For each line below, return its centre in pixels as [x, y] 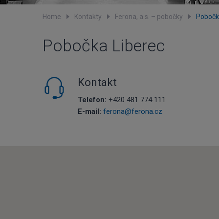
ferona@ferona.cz [133, 111]
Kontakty [88, 17]
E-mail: [89, 111]
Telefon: [92, 100]
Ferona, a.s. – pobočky [149, 17]
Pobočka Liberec [104, 45]
